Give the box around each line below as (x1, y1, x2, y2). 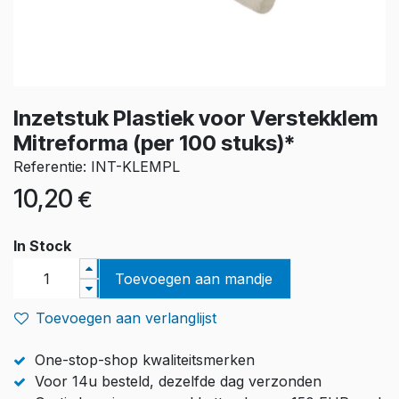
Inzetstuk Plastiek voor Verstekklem (13, 104, 378, 131)
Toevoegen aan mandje (114, 269, 273, 288)
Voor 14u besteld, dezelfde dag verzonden (35, 371, 322, 390)
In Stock (13, 236, 71, 255)
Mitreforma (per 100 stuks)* (13, 129, 295, 156)
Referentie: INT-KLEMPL (13, 157, 180, 175)
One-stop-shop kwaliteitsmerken (35, 350, 255, 369)
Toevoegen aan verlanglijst (36, 308, 216, 327)
